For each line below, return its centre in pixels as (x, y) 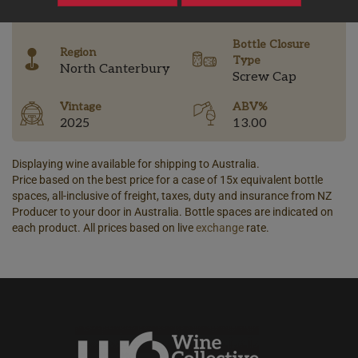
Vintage (81, 107)
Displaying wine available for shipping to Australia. (136, 164)
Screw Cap (265, 77)
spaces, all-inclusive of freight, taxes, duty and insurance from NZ (172, 196)
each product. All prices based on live (104, 228)
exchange (220, 228)
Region (78, 52)
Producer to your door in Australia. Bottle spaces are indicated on (173, 212)
